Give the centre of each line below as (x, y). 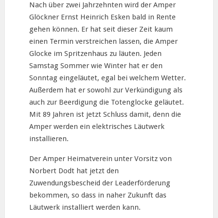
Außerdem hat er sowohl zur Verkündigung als (106, 90)
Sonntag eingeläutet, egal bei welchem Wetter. (108, 78)
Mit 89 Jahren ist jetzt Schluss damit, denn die (105, 114)
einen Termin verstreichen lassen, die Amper (103, 41)
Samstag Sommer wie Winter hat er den (96, 65)
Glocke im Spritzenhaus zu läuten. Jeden (95, 53)
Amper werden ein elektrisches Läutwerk (97, 126)
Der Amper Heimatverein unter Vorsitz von (100, 158)
